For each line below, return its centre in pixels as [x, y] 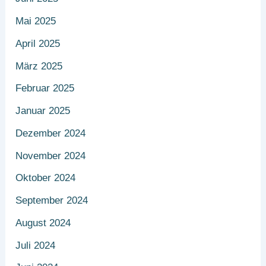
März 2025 [39, 66]
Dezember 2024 [51, 133]
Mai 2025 [36, 21]
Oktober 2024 [46, 178]
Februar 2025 [45, 88]
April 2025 [38, 43]
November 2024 [51, 156]
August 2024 [43, 223]
